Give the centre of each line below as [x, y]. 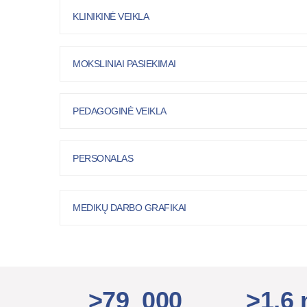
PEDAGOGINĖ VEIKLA [120, 111]
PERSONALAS [103, 158]
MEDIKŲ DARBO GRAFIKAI [130, 208]
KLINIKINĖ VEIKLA [111, 16]
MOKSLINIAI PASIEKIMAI [124, 64]
